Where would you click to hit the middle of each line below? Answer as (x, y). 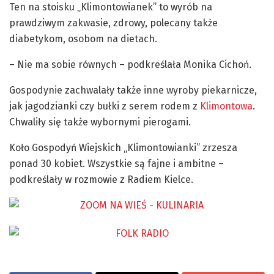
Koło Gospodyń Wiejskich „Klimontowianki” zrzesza (123, 147)
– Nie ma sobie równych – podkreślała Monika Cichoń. (130, 64)
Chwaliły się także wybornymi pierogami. (100, 122)
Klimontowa (226, 106)
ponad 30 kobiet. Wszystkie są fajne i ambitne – (117, 163)
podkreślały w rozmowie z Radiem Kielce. (101, 179)
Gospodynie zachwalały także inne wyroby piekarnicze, (133, 90)
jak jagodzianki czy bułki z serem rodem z (105, 106)
